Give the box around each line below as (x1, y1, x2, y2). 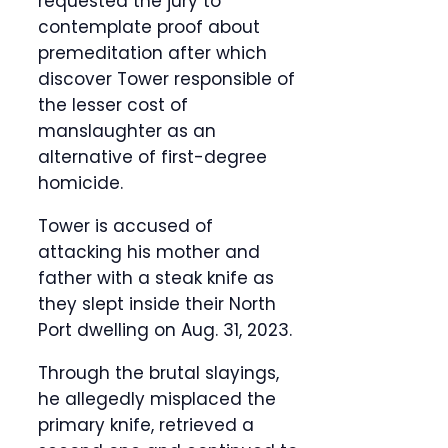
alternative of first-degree (38, 145, 267, 170)
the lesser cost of (38, 93, 188, 118)
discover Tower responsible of (38, 67, 295, 92)
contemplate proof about (38, 15, 260, 40)
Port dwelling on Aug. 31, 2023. (38, 318, 292, 343)
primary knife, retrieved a (38, 413, 254, 438)
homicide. (38, 171, 123, 196)
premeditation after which (38, 41, 267, 66)
